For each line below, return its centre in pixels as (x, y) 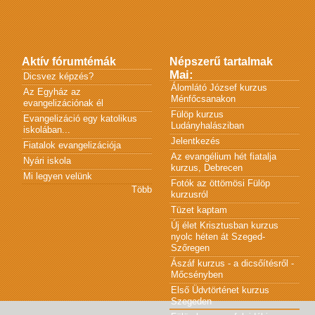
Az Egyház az (52, 91)
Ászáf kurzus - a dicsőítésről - (232, 263)
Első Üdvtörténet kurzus (220, 290)
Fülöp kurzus (197, 114)
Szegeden (191, 301)
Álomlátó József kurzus (219, 87)
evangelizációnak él (63, 103)
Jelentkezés (195, 141)
